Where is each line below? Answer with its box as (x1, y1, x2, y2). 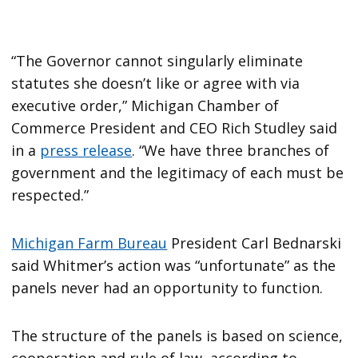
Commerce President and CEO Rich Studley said (11, 118, 338, 138)
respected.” (11, 185, 89, 205)
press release (40, 141, 133, 161)
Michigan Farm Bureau (11, 233, 168, 253)
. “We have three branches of (132, 141, 330, 161)
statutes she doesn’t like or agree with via (11, 74, 300, 93)
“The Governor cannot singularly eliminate (11, 51, 304, 71)
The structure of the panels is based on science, (11, 326, 344, 346)
